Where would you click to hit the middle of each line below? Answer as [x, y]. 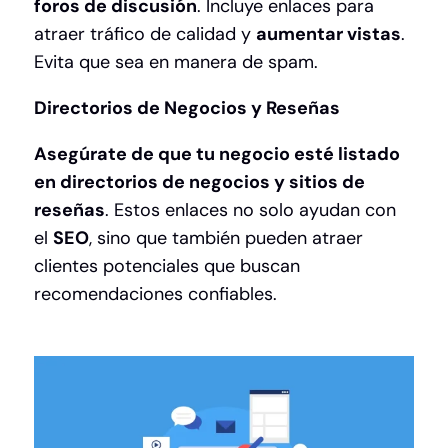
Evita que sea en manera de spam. [178, 62]
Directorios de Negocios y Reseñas [187, 108]
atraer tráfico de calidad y [145, 34]
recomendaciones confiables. [155, 294]
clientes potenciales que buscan [167, 266]
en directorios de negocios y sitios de [199, 182]
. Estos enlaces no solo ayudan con [250, 210]
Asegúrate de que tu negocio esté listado [217, 154]
